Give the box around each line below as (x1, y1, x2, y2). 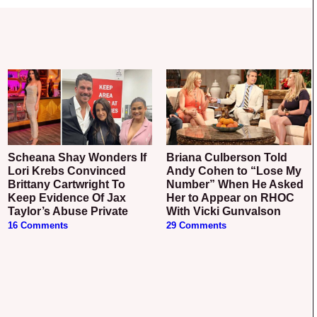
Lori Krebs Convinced (7, 165, 126, 178)
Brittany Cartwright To (7, 178, 125, 191)
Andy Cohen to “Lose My (166, 165, 302, 178)
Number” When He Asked (166, 178, 304, 191)
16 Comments (7, 221, 68, 231)
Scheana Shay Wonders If (7, 151, 16, 164)
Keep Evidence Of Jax (7, 192, 126, 204)
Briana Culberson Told (166, 151, 175, 164)
